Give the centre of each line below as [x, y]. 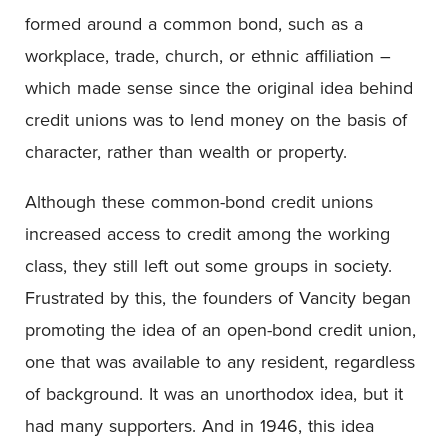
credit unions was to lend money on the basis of [216, 119]
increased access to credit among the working [207, 233]
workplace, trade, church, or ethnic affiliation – [208, 55]
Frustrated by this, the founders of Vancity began [218, 297]
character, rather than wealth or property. [186, 151]
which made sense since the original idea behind [219, 87]
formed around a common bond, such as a [194, 23]
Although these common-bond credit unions [199, 201]
